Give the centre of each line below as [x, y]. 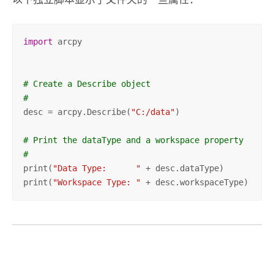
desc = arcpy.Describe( [77, 112]
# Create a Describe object [87, 83]
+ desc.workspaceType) [194, 182]
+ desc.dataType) [182, 168]
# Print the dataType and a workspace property [133, 140]
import [38, 41]
